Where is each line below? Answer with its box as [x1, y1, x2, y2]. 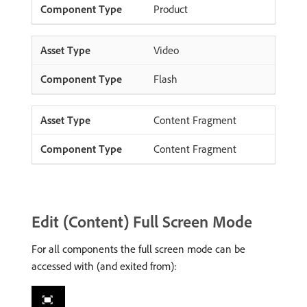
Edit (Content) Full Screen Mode [32, 210, 252, 232]
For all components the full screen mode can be [32, 241, 245, 256]
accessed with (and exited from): [32, 258, 177, 273]
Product [153, 1, 188, 16]
